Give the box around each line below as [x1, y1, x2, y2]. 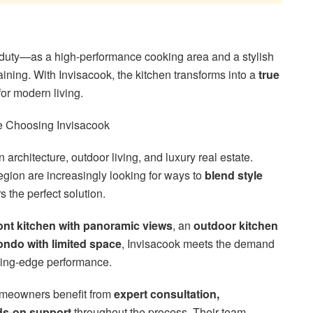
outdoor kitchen [194, 217, 278, 234]
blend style [205, 167, 263, 184]
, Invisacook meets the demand [122, 235, 275, 252]
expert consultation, [114, 286, 219, 303]
